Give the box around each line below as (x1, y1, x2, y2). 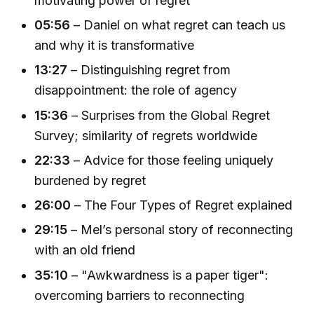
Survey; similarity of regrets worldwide (34, 128, 258, 143)
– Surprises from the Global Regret (68, 107, 271, 123)
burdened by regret (34, 172, 146, 188)
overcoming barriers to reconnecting (34, 287, 245, 303)
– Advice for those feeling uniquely (70, 152, 274, 168)
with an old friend (34, 243, 136, 258)
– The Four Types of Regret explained (71, 198, 293, 213)
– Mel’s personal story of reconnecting (67, 222, 294, 238)
